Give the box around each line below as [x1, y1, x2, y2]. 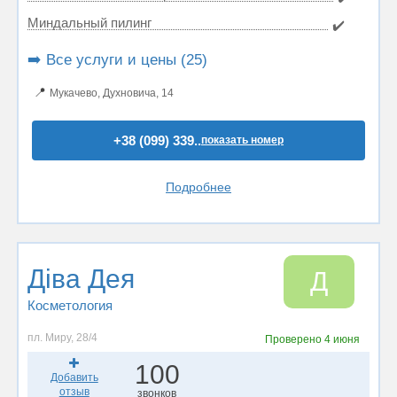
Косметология [27, 298, 113, 313]
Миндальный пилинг [27, 15, 152, 30]
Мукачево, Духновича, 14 [50, 87, 174, 99]
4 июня [324, 333, 361, 346]
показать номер [201, 134, 284, 146]
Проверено [265, 333, 325, 346]
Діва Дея [27, 264, 135, 293]
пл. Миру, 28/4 [27, 331, 97, 344]
